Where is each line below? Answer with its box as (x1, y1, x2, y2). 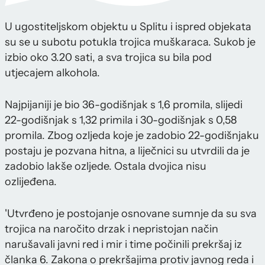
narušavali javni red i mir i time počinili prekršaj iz (5, 238, 242, 251)
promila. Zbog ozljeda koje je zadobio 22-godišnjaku (5, 129, 259, 143)
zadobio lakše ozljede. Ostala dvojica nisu (5, 160, 206, 173)
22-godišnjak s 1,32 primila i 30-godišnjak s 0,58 (5, 114, 237, 127)
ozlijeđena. (5, 175, 57, 189)
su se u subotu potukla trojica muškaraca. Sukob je (5, 35, 256, 49)
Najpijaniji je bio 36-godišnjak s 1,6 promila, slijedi (5, 98, 243, 112)
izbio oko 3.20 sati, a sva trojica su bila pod (5, 51, 212, 64)
